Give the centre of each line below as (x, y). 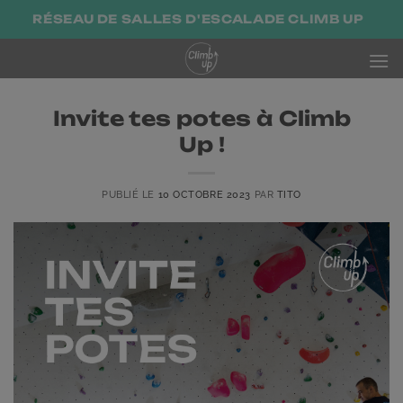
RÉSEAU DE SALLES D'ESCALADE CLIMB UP (198, 19)
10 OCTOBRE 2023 (204, 194)
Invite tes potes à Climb (201, 118)
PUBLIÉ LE (130, 194)
